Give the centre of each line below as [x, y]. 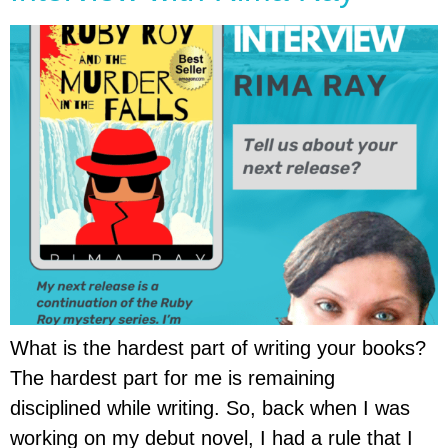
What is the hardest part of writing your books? [218, 348]
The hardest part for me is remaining [172, 378]
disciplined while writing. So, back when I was [210, 408]
